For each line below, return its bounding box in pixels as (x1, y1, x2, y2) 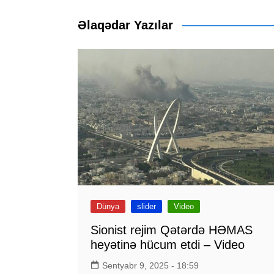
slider (137, 202, 156, 212)
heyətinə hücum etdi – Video (91, 238, 245, 252)
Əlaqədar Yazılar (78, 18, 173, 32)
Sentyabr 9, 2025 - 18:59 (102, 261, 199, 271)
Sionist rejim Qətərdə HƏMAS (91, 223, 253, 237)
